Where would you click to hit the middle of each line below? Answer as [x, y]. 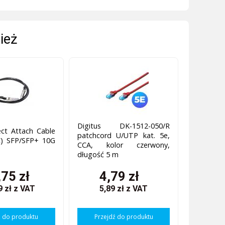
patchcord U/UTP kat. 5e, [124, 136]
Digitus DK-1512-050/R [124, 126]
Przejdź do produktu [124, 216]
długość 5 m [98, 155]
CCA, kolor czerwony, [124, 145]
